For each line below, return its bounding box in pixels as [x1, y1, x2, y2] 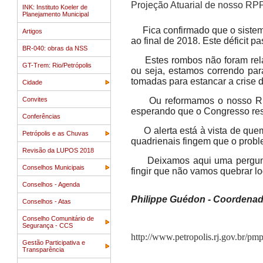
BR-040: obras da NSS [22, 45, 87, 52]
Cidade [22, 79, 42, 86]
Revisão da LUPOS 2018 [22, 147, 94, 154]
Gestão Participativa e [22, 239, 85, 246]
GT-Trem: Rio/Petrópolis [22, 62, 92, 69]
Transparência [22, 246, 64, 253]
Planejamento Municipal [22, 11, 89, 18]
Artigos [22, 28, 42, 35]
